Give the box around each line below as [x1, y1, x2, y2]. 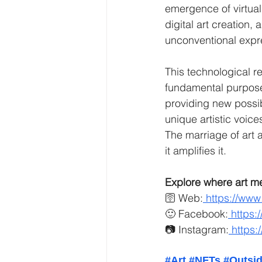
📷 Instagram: [165, 223, 229, 236]
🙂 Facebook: [165, 207, 228, 220]
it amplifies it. [165, 144, 226, 157]
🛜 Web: [165, 191, 203, 205]
